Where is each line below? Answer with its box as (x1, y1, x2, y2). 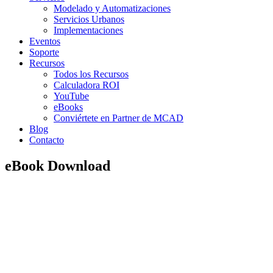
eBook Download (5, 157, 110, 174)
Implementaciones (54, 25, 123, 35)
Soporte (29, 47, 59, 57)
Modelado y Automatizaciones (54, 3, 171, 13)
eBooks (54, 102, 83, 112)
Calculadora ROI (54, 80, 119, 90)
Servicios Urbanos (54, 14, 124, 24)
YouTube (54, 91, 89, 101)
